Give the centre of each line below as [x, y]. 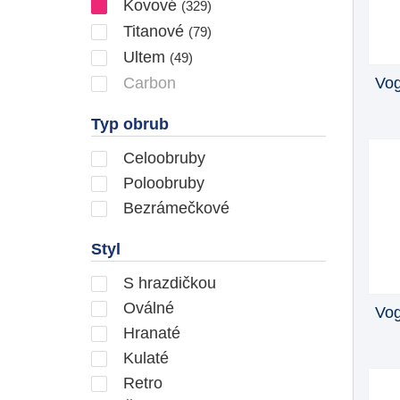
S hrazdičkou [167, 283]
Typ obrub [130, 124]
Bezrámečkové [174, 208]
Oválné [146, 308]
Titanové [154, 31]
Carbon [147, 83]
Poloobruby [162, 183]
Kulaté [144, 358]
